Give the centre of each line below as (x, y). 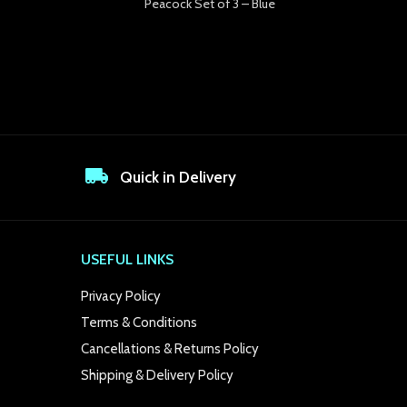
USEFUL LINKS (127, 260)
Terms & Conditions (139, 323)
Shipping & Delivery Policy (157, 376)
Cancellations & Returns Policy (170, 349)
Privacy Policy (121, 297)
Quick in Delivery (178, 178)
